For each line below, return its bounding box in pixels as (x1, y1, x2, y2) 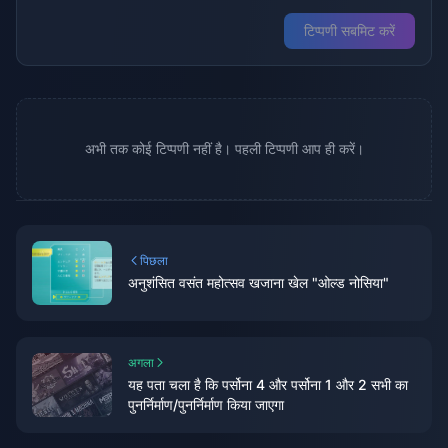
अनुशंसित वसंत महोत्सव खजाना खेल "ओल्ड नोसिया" (128, 274, 389, 291)
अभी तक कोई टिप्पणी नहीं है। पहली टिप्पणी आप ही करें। (84, 140, 364, 157)
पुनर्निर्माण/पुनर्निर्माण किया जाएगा (128, 396, 284, 413)
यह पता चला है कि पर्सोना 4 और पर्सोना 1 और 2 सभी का (128, 376, 408, 393)
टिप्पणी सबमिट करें (304, 22, 395, 39)
